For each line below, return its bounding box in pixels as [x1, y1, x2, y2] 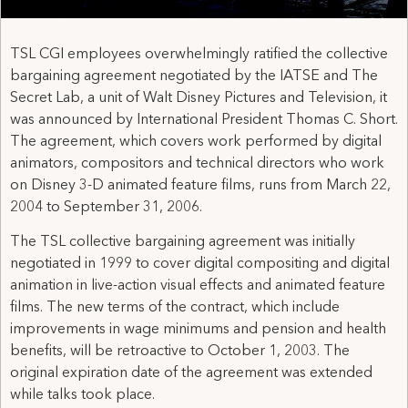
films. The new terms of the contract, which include [10, 301, 340, 316]
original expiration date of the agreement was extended [10, 366, 372, 382]
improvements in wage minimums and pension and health [10, 322, 386, 338]
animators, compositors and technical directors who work [10, 156, 384, 171]
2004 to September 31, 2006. [10, 199, 202, 215]
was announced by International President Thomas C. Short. [10, 112, 398, 127]
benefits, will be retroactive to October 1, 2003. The [10, 344, 350, 360]
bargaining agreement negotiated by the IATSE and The [10, 68, 378, 84]
